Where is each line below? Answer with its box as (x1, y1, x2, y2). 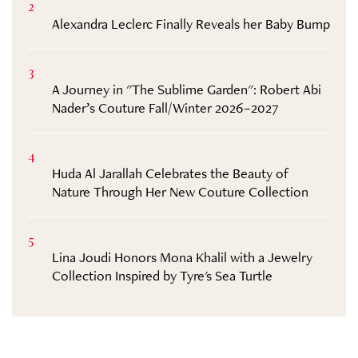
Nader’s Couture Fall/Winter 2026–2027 (52, 98, 279, 117)
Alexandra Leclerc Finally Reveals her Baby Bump (52, 14, 330, 34)
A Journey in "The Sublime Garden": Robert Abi (52, 80, 321, 99)
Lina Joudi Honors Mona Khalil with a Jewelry (52, 248, 312, 267)
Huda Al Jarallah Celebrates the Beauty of (52, 164, 289, 183)
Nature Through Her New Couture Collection (52, 182, 308, 201)
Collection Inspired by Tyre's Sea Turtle (52, 266, 272, 285)
